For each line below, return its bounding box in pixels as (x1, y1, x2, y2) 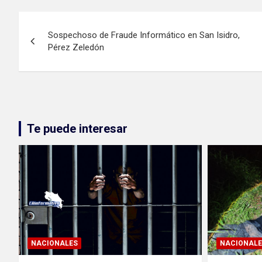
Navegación (18, 12, 116, 35)
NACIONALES (31, 239, 78, 247)
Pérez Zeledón (48, 42, 104, 53)
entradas (18, 60, 91, 82)
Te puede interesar (27, 122, 127, 136)
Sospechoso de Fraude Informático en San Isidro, (48, 30, 240, 41)
